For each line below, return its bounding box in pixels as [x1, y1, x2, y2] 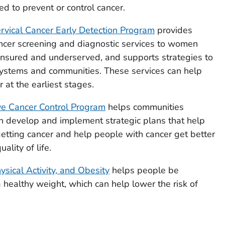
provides [154, 24, 192, 36]
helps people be [109, 164, 179, 176]
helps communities [105, 100, 184, 113]
